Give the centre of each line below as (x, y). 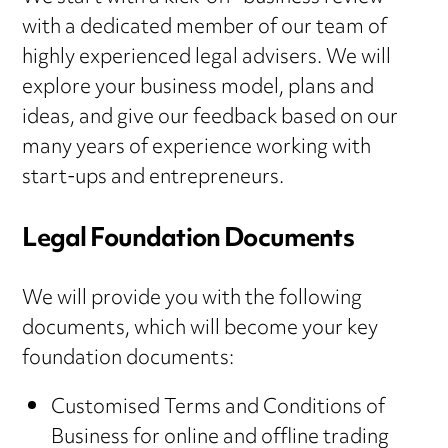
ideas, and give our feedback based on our (210, 119)
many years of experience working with (197, 149)
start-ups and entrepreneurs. (153, 179)
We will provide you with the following (192, 300)
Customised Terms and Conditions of (217, 409)
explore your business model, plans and (198, 89)
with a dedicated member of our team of (205, 29)
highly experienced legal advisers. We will (207, 59)
